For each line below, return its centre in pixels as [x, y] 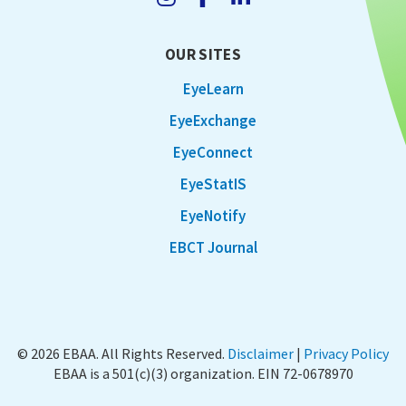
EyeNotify [213, 215]
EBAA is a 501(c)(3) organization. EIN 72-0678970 [203, 373]
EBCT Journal [213, 247]
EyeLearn [213, 88]
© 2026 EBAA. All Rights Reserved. [122, 353]
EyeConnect [213, 152]
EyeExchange [213, 120]
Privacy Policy [346, 353]
